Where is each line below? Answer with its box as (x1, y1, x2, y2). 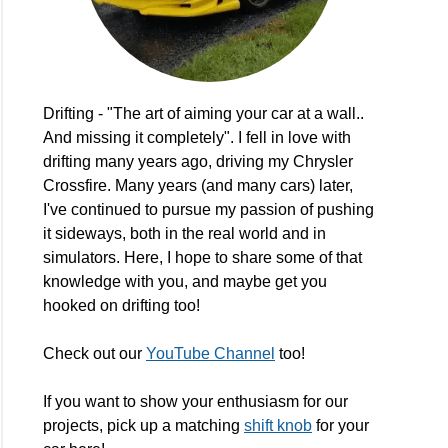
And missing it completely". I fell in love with (43, 129, 352, 147)
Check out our (43, 345, 147, 363)
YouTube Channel (146, 345, 276, 363)
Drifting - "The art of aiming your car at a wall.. (43, 105, 365, 123)
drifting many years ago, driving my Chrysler (43, 153, 354, 171)
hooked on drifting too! (43, 297, 201, 315)
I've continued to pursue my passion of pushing (43, 201, 375, 219)
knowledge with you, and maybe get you (43, 273, 328, 291)
